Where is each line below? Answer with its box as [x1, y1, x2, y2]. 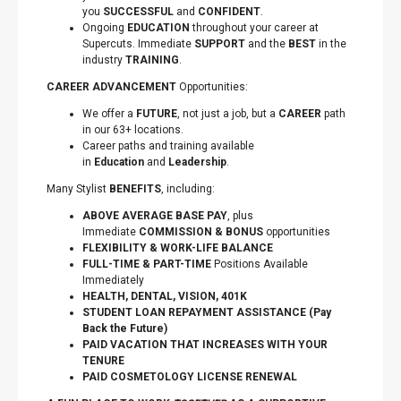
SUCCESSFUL [103, 5, 174, 18]
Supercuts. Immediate [82, 38, 194, 50]
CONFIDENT [198, 5, 260, 18]
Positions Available [211, 258, 308, 270]
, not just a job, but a [177, 107, 278, 120]
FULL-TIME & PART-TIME [82, 258, 211, 270]
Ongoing [82, 21, 127, 34]
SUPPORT [194, 38, 245, 50]
